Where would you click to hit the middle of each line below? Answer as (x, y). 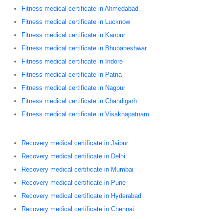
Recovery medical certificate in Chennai (78, 209)
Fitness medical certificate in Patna (72, 74)
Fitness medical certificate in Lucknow (76, 22)
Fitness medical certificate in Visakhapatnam (85, 114)
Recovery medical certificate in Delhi (73, 156)
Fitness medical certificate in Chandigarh (79, 101)
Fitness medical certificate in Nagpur (73, 88)
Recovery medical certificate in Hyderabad (81, 196)
